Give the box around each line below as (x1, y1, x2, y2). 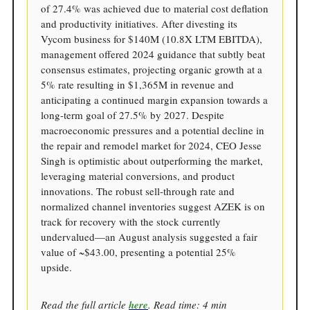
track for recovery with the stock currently (41, 214, 221, 228)
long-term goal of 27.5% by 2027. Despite (41, 107, 224, 122)
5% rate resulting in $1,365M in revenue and (41, 77, 234, 91)
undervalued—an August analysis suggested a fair (41, 229, 257, 244)
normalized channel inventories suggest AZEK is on (41, 199, 265, 213)
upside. (41, 259, 72, 274)
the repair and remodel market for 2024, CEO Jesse (41, 138, 262, 152)
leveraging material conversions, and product (41, 168, 235, 183)
